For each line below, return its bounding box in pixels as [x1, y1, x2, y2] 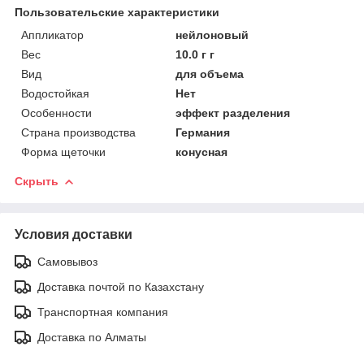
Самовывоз [37, 254, 97, 268]
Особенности [21, 106, 92, 119]
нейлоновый [175, 28, 249, 41]
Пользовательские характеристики [15, 5, 219, 19]
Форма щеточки [21, 145, 106, 158]
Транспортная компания [37, 305, 168, 318]
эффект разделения [175, 106, 291, 119]
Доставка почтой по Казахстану [37, 279, 204, 293]
